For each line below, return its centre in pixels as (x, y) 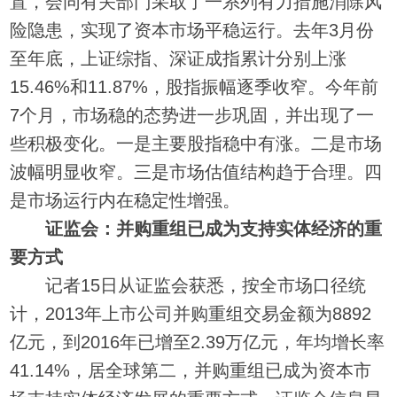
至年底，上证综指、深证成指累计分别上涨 (179, 58)
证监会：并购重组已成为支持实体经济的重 (214, 228)
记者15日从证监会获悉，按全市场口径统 (188, 285)
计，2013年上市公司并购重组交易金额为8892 (191, 313)
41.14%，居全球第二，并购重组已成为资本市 (191, 370)
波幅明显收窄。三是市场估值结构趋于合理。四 (196, 171)
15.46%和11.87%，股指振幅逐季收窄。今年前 (195, 86)
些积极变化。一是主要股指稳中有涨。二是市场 (196, 143)
